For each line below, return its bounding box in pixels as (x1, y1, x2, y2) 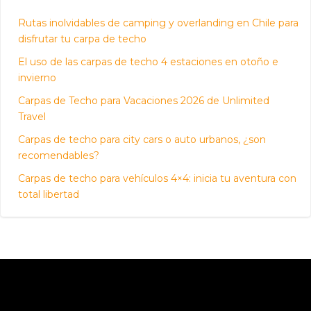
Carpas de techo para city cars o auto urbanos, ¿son (18, 133, 266, 146)
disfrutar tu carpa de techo (18, 32, 146, 45)
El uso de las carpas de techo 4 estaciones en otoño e (18, 55, 278, 68)
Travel (18, 110, 49, 123)
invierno (18, 71, 56, 84)
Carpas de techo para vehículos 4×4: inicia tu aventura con (18, 171, 296, 185)
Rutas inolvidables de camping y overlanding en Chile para (18, 16, 299, 29)
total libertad (18, 187, 79, 201)
